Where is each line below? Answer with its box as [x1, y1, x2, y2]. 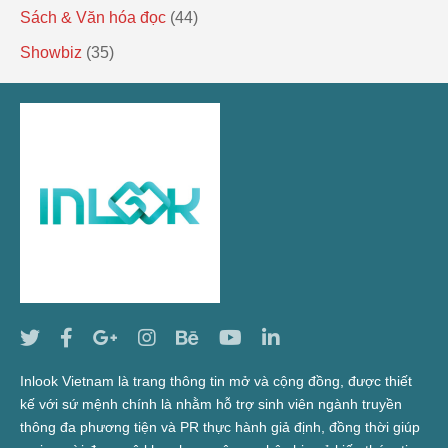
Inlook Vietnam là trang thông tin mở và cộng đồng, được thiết [20, 372, 412, 389]
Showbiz [20, 43, 82, 61]
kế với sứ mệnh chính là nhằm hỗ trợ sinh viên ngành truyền [20, 395, 402, 412]
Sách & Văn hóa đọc [20, 8, 166, 26]
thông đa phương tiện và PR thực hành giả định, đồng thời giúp [20, 418, 420, 435]
